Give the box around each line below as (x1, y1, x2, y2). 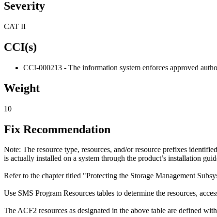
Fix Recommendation (4, 123, 110, 136)
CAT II (4, 22, 26, 31)
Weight (4, 81, 40, 94)
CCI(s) (4, 40, 37, 53)
